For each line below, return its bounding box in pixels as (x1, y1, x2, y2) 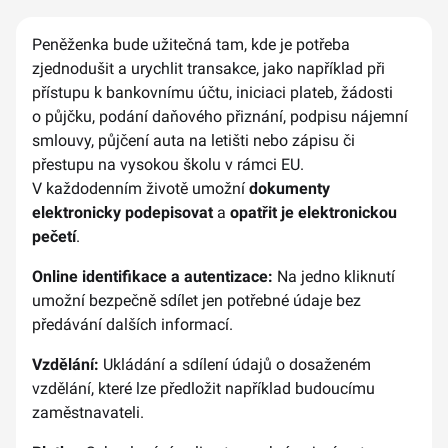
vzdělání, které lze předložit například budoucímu (32, 379, 375, 398)
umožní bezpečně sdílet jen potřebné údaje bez (32, 291, 361, 310)
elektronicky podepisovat (32, 203, 213, 222)
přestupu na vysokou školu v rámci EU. (32, 155, 304, 174)
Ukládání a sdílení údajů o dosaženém (99, 355, 371, 374)
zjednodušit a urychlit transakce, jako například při (32, 59, 385, 78)
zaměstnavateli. (32, 403, 144, 422)
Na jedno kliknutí (273, 267, 395, 286)
